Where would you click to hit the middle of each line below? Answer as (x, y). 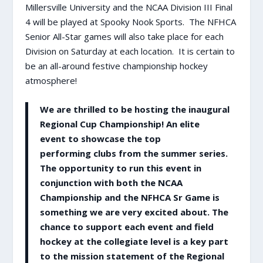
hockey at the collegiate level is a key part (134, 242)
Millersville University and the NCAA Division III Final (129, 7)
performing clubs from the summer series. (134, 154)
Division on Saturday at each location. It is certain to (130, 51)
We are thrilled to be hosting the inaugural (134, 109)
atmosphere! (51, 81)
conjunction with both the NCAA (111, 183)
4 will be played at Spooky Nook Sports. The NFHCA (130, 22)
